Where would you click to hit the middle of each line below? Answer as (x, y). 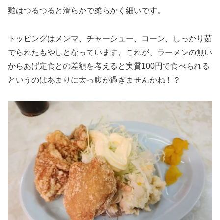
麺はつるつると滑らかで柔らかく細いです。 (86, 10)
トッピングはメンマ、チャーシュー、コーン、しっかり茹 (110, 38)
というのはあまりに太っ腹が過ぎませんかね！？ (94, 80)
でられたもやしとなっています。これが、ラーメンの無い (110, 52)
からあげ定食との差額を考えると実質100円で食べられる (109, 66)
